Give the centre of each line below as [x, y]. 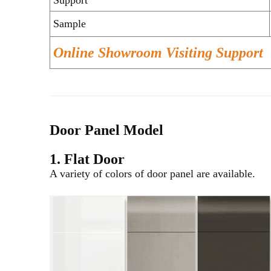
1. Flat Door [87, 159]
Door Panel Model [106, 130]
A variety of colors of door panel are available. [152, 173]
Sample [70, 23]
